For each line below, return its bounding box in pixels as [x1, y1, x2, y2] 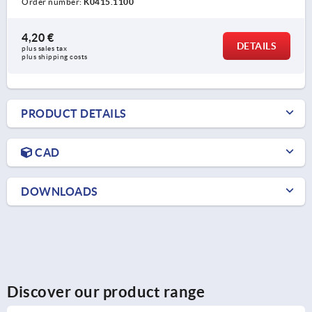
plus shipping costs [22, 53, 88, 61]
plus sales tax [22, 45, 69, 53]
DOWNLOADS [21, 185, 98, 198]
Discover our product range [7, 283, 205, 301]
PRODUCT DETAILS [21, 107, 127, 120]
